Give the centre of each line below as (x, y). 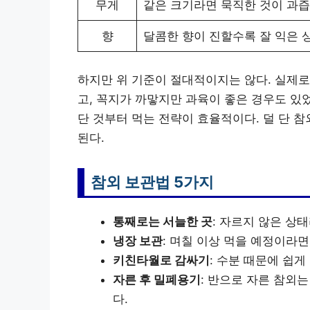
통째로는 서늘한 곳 (163, 221)
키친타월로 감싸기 (161, 260)
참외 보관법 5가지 (152, 182)
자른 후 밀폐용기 (157, 279)
